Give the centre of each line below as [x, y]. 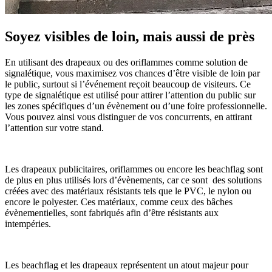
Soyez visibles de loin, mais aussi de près [131, 37]
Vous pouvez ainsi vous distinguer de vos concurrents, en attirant [128, 117]
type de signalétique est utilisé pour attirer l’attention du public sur [130, 95]
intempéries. [29, 224]
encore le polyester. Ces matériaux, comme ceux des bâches [119, 202]
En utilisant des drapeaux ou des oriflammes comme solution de [126, 63]
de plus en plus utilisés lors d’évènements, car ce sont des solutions [133, 180]
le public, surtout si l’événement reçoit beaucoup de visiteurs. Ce [128, 84]
